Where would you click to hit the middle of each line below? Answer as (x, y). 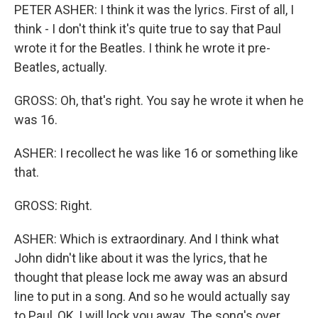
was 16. (36, 120)
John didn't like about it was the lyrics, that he (141, 258)
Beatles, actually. (61, 67)
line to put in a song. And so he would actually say (152, 297)
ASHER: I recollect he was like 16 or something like (156, 153)
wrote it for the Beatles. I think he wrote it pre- (142, 48)
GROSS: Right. (53, 206)
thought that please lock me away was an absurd (151, 278)
